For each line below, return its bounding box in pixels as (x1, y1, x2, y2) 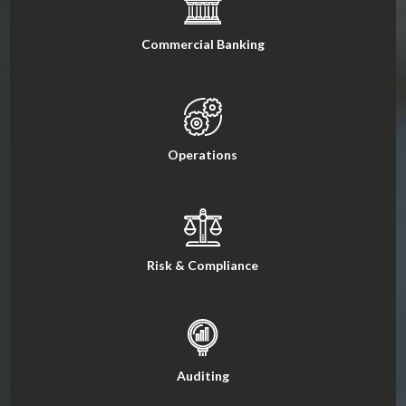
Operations (168, 147, 238, 163)
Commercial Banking (140, 36, 265, 53)
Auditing (176, 368, 229, 384)
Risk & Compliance (147, 257, 259, 274)
